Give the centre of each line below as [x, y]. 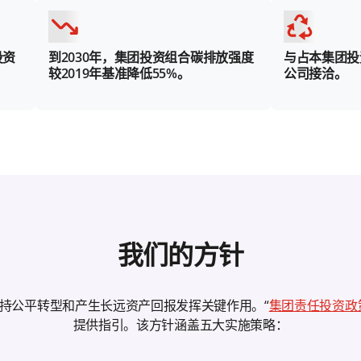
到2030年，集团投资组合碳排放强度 [151, 58]
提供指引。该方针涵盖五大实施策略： [180, 325]
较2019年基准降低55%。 [119, 74]
